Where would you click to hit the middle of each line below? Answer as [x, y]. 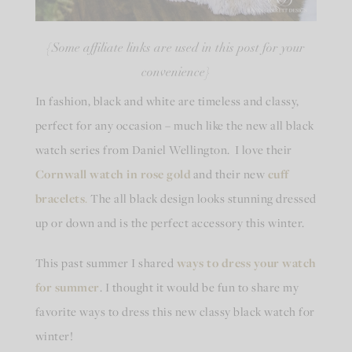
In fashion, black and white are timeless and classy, [167, 101]
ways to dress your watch [246, 263]
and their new [230, 174]
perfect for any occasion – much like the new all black [174, 125]
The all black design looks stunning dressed [202, 198]
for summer [67, 288]
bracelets [60, 199]
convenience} [176, 73]
